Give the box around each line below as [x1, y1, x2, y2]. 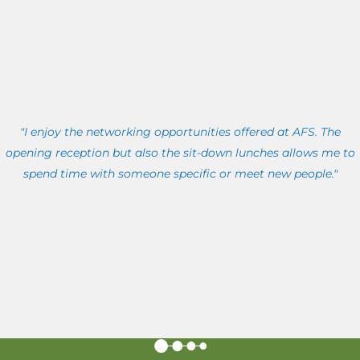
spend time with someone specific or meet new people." [22, 166, 337, 182]
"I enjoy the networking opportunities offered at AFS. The [19, 125, 341, 140]
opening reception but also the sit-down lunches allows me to [5, 145, 355, 161]
